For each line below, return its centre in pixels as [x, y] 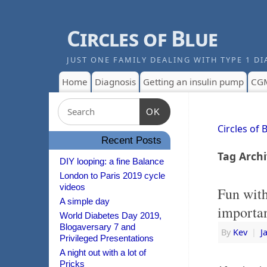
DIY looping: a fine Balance [112, 161]
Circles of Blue [142, 38]
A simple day [85, 201]
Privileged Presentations [107, 238]
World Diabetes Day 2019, [111, 215]
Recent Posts [131, 140]
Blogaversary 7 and [97, 227]
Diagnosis [115, 82]
